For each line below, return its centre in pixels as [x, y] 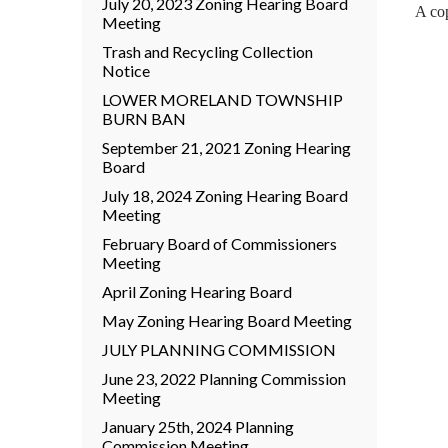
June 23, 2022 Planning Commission [224, 378]
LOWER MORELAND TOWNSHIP [222, 99]
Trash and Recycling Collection [207, 51]
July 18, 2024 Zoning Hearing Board [225, 195]
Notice [126, 70]
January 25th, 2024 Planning [198, 426]
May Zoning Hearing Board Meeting [227, 320]
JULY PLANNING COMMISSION [219, 349]
